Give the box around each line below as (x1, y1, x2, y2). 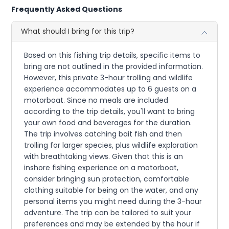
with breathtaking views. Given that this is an (24, 151, 184, 162)
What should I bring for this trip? (21, 26, 135, 36)
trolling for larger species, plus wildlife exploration (24, 140, 198, 150)
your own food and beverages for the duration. (24, 117, 192, 128)
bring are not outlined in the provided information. (24, 61, 203, 72)
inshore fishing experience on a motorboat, (24, 162, 179, 173)
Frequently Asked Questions (11, 4, 123, 14)
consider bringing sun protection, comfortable (24, 173, 190, 184)
